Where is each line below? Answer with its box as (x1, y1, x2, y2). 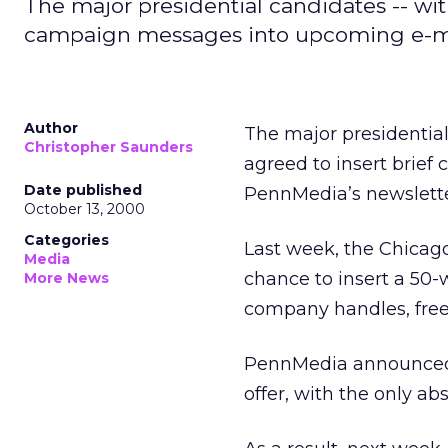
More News (24, 269, 109, 287)
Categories (24, 231, 109, 249)
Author (24, 119, 78, 137)
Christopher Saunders (24, 138, 193, 156)
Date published (24, 181, 142, 199)
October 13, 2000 (24, 200, 145, 218)
